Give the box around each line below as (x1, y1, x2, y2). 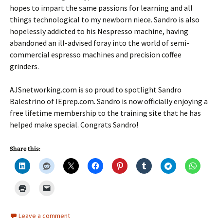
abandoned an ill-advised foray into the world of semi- (10, 37, 189, 48)
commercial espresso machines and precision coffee (10, 49, 182, 59)
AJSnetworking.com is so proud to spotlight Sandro (10, 84, 182, 94)
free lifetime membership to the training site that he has (10, 108, 201, 118)
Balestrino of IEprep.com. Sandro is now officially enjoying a (10, 96, 208, 106)
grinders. (10, 61, 39, 71)
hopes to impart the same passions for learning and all (10, 2, 193, 13)
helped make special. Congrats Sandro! (10, 119, 138, 129)
